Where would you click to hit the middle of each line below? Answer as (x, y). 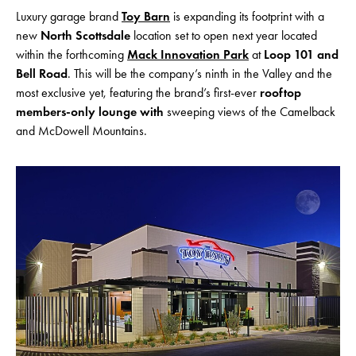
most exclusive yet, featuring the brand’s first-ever (138, 93)
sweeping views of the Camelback (251, 112)
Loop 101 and (301, 54)
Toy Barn (146, 16)
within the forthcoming (72, 54)
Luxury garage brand (69, 16)
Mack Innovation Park (188, 54)
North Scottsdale (87, 35)
